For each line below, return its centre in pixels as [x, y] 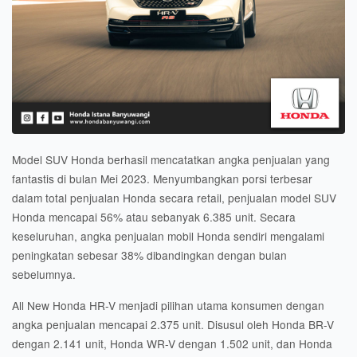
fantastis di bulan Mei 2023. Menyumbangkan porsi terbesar [162, 178]
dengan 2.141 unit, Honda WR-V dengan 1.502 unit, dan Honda [172, 343]
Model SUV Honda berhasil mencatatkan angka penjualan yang [171, 159]
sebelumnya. [44, 274]
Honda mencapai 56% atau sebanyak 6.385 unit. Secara [154, 217]
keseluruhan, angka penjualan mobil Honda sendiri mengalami [168, 236]
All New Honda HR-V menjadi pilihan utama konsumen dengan [168, 305]
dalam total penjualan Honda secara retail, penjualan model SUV [174, 198]
